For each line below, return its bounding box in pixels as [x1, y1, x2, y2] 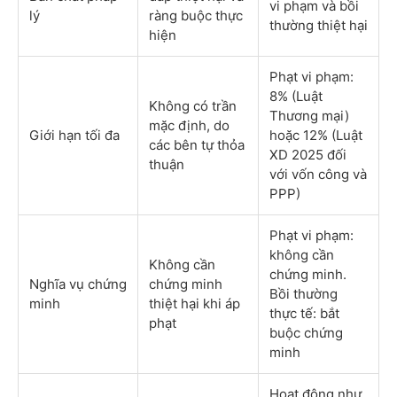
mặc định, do [149, 117, 230, 135]
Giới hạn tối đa [29, 127, 120, 144]
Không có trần [149, 97, 237, 115]
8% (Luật [269, 88, 323, 105]
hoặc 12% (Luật [269, 127, 362, 144]
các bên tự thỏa [149, 136, 245, 154]
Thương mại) [269, 107, 349, 125]
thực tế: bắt [269, 305, 339, 323]
